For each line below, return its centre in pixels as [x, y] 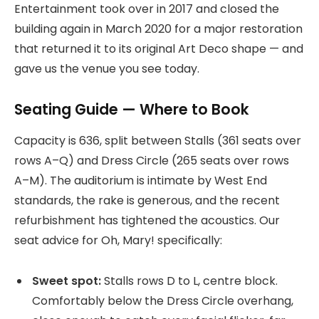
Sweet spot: [67, 281]
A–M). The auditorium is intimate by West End [141, 181]
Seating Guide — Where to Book [132, 109]
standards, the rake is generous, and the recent [147, 201]
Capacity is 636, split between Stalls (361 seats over [158, 141]
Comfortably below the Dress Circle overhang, [163, 301]
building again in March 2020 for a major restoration [158, 29]
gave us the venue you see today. [107, 69]
